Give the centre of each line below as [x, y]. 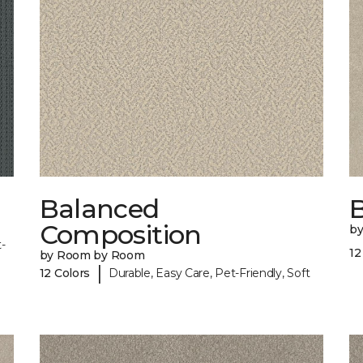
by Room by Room [92, 256]
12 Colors [65, 273]
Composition [120, 235]
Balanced [99, 209]
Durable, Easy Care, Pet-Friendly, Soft [209, 273]
